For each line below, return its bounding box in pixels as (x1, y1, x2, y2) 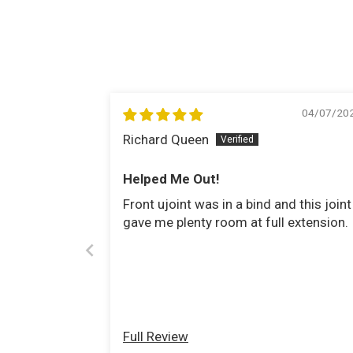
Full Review (123, 329, 188, 345)
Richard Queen (123, 132, 209, 148)
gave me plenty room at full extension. (123, 214, 348, 231)
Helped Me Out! (123, 171, 220, 188)
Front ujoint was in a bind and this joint (123, 196, 351, 213)
